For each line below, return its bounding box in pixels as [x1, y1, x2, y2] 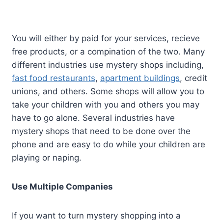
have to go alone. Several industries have [12, 112, 175, 123]
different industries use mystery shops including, [12, 59, 204, 70]
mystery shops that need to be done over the [12, 126, 191, 136]
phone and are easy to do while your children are [12, 139, 205, 149]
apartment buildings [100, 73, 180, 83]
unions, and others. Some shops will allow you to [12, 86, 204, 96]
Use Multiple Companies [12, 181, 113, 192]
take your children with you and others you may [12, 99, 199, 110]
